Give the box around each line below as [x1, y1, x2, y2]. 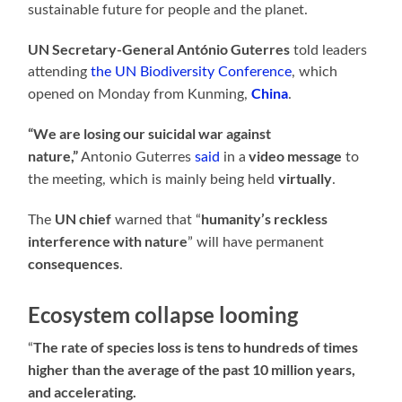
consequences [28, 254, 120, 272]
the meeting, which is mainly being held [28, 171, 279, 187]
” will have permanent [188, 234, 325, 249]
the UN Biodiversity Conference [91, 64, 293, 79]
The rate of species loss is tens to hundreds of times [33, 337, 359, 355]
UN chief [55, 209, 112, 227]
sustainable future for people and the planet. [28, 2, 309, 17]
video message [246, 146, 343, 164]
